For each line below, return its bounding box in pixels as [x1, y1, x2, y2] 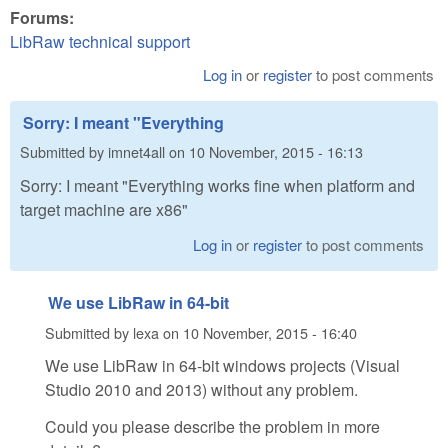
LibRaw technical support [10, 29, 190, 53]
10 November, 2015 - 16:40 [183, 321, 357, 343]
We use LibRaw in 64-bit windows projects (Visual [45, 354, 400, 378]
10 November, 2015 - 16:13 [189, 141, 363, 163]
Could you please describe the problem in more [45, 415, 380, 439]
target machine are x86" [20, 197, 188, 221]
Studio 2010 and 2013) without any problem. [45, 378, 358, 402]
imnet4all [108, 141, 165, 163]
